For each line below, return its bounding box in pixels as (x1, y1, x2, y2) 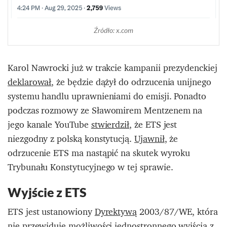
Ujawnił (134, 131, 165, 147)
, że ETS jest (129, 117, 177, 133)
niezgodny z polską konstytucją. (8, 131, 134, 147)
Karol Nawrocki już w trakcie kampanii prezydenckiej (8, 60, 217, 76)
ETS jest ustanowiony (8, 204, 95, 220)
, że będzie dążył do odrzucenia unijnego (51, 74, 211, 90)
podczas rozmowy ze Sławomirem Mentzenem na (8, 102, 203, 119)
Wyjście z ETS (8, 184, 87, 200)
